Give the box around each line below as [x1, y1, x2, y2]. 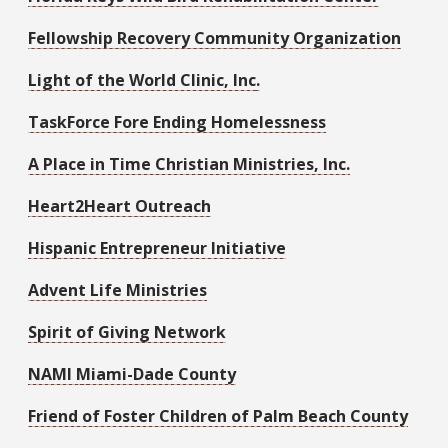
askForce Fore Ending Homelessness [39, 110, 326, 133]
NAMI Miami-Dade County [28, 362, 236, 385]
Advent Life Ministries [28, 278, 207, 301]
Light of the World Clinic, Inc [28, 68, 256, 91]
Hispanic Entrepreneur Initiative [28, 236, 286, 259]
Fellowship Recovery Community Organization [28, 26, 401, 49]
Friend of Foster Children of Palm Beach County [28, 404, 408, 427]
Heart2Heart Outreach [28, 194, 211, 217]
